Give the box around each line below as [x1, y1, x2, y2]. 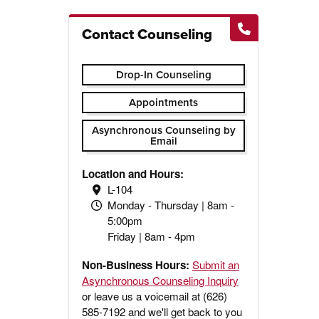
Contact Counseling [82, 23, 213, 46]
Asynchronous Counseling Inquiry [82, 273, 239, 288]
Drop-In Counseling [115, 66, 211, 83]
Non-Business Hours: [82, 257, 193, 273]
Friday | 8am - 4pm [107, 229, 195, 244]
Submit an [192, 257, 240, 273]
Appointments [129, 94, 199, 110]
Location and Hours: [82, 166, 184, 182]
